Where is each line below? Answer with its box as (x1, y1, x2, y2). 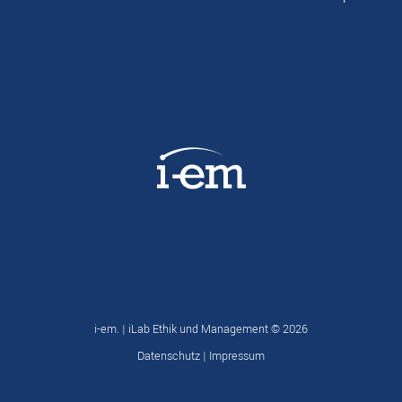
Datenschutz (137, 348, 200, 365)
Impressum (209, 348, 265, 365)
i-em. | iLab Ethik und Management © (94, 321, 280, 338)
